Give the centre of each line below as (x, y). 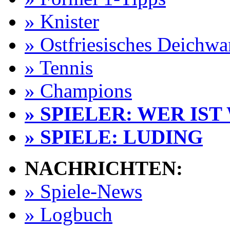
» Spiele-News (83, 191)
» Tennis (59, 68)
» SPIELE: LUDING (114, 137)
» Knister (62, 21)
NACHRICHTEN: (104, 168)
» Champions (78, 91)
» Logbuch (69, 214)
